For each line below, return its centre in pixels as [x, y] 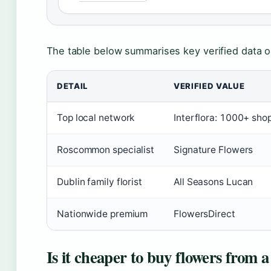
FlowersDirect [204, 214]
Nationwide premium [103, 214]
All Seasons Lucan [214, 182]
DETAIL [72, 86]
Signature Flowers [214, 150]
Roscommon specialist [106, 150]
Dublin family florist [100, 182]
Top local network [96, 118]
